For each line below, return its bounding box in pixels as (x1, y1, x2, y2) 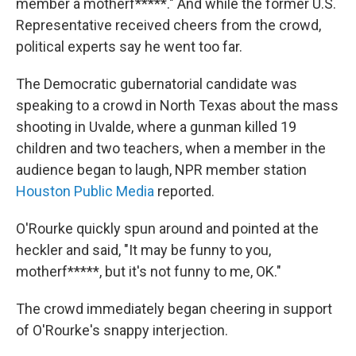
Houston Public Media (16, 183, 154, 199)
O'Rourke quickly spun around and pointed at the (16, 220, 319, 237)
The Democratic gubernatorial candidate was (16, 75, 297, 92)
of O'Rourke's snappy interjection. (16, 322, 228, 339)
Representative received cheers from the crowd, (16, 17, 321, 33)
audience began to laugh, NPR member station (16, 161, 307, 178)
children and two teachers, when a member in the (16, 140, 326, 157)
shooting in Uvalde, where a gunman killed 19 (16, 118, 296, 135)
